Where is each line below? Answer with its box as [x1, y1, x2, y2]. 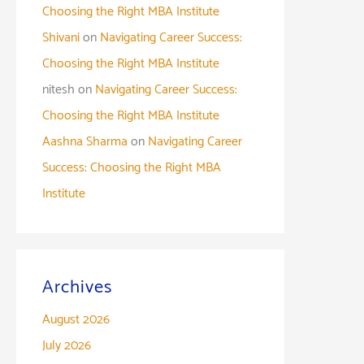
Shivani [42, 26, 80, 49]
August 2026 [42, 308, 110, 331]
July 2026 [42, 334, 91, 357]
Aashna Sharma [42, 130, 128, 153]
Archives [42, 271, 112, 302]
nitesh [42, 78, 75, 101]
